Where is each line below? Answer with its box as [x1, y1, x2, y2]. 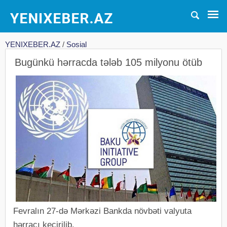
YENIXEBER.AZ [5, 40, 60, 49]
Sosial [66, 40, 87, 49]
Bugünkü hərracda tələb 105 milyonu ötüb [15, 57, 202, 68]
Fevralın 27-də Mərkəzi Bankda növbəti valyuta [13, 206, 192, 216]
